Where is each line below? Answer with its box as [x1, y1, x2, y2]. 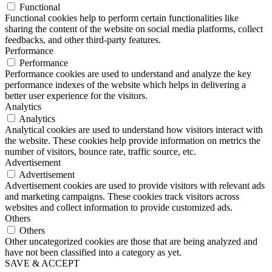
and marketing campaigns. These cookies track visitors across [5, 191, 239, 202]
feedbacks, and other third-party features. [5, 34, 161, 45]
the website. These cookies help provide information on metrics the [5, 135, 260, 146]
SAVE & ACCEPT [5, 257, 80, 268]
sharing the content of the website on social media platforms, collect [5, 23, 263, 34]
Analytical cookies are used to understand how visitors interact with [5, 124, 263, 135]
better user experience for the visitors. [5, 90, 148, 101]
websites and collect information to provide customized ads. [5, 202, 233, 212]
